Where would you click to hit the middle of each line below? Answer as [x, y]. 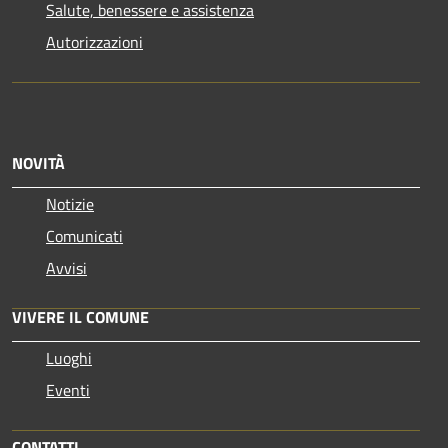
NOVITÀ [38, 163]
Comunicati [84, 236]
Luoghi [69, 358]
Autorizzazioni [94, 42]
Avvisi [66, 268]
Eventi [68, 390]
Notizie [70, 204]
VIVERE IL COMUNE [80, 317]
